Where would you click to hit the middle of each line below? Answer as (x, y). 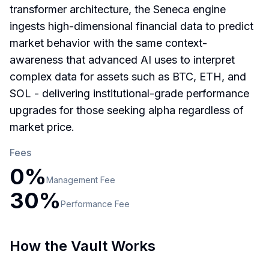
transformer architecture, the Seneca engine (118, 9)
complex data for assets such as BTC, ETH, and (128, 77)
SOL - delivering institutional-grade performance (129, 93)
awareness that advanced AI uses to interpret (122, 60)
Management (72, 180)
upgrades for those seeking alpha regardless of (127, 110)
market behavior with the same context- (108, 43)
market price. (42, 127)
